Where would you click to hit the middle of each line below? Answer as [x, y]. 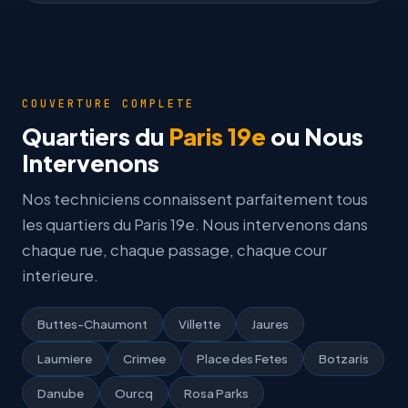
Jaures [270, 324]
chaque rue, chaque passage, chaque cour [174, 250]
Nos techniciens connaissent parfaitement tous [195, 199]
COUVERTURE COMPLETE [108, 103]
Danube [61, 393]
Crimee [144, 358]
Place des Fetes [242, 358]
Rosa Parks [216, 393]
